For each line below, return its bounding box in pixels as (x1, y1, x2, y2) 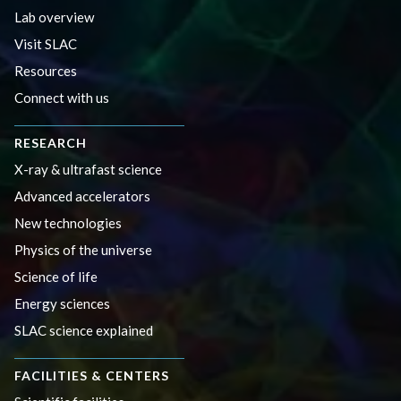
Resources (14, 62, 77, 79)
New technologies (14, 214, 122, 231)
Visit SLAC (14, 35, 77, 52)
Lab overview (14, 8, 94, 25)
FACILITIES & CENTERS (14, 367, 169, 383)
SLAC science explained (14, 321, 153, 338)
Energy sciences (14, 294, 110, 311)
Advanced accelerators (14, 187, 150, 204)
